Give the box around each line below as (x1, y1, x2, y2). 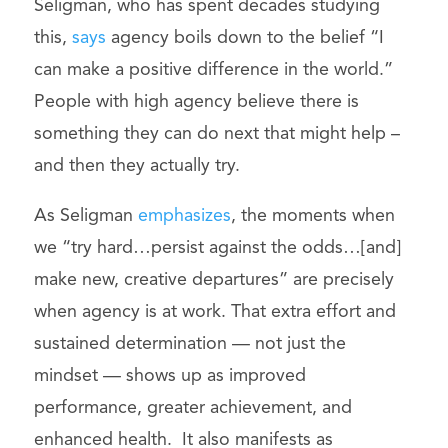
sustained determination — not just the (33, 335, 346, 354)
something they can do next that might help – (33, 125, 400, 144)
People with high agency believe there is (33, 93, 359, 112)
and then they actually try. (33, 157, 240, 176)
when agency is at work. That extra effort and (33, 303, 396, 322)
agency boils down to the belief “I (105, 29, 384, 48)
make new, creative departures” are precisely (33, 271, 394, 290)
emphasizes (137, 207, 231, 226)
